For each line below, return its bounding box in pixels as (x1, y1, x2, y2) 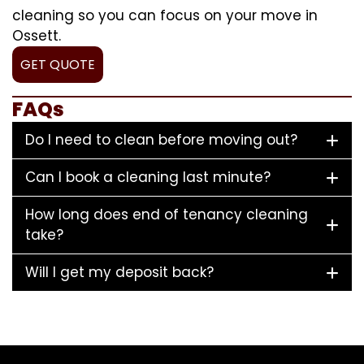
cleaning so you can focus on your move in (12, 5, 318, 25)
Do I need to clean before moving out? (25, 129, 297, 149)
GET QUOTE (20, 54, 95, 74)
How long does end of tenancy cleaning (25, 204, 308, 224)
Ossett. (12, 25, 61, 45)
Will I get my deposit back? (25, 262, 214, 282)
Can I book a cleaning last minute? (25, 167, 271, 187)
